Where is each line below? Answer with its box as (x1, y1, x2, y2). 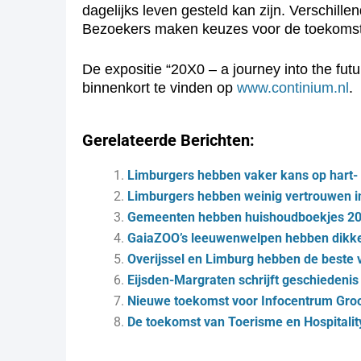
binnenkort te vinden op (82, 80, 237, 96)
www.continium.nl (237, 80, 349, 96)
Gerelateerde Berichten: (82, 131, 255, 150)
